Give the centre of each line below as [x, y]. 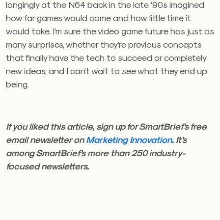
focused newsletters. [47, 166]
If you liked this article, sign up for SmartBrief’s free [106, 126]
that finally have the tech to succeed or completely [106, 57]
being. [17, 84]
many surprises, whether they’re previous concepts [104, 44]
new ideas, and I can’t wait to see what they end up [107, 70]
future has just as [179, 31]
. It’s [179, 139]
